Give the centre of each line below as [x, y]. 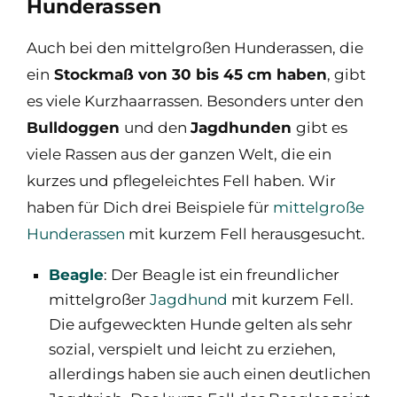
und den [157, 127]
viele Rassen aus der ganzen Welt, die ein [179, 154]
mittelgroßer [99, 299]
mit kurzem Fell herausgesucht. [245, 234]
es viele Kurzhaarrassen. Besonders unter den [195, 101]
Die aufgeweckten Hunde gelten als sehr [201, 324]
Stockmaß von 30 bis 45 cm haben [188, 74]
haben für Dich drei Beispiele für [150, 207]
